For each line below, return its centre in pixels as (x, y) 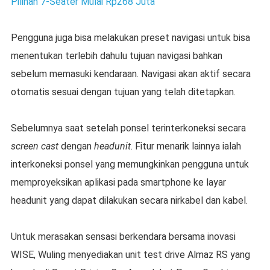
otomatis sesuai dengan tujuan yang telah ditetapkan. (123, 92)
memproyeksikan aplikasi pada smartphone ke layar (118, 183)
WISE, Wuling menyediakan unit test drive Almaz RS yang (130, 255)
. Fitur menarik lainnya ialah (186, 146)
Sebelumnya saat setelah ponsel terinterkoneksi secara (128, 128)
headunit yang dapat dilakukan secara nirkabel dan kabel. (129, 201)
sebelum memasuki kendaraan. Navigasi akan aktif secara (130, 74)
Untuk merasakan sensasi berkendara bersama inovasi (123, 237)
